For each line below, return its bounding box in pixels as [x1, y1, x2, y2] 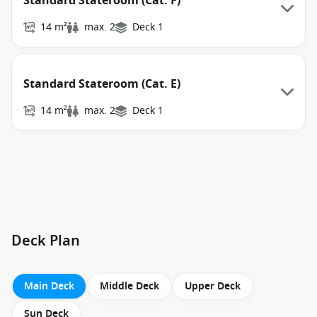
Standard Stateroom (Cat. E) [23, 76, 180, 93]
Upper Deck [185, 279, 241, 294]
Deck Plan [11, 231, 80, 251]
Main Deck [24, 279, 74, 294]
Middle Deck [100, 279, 159, 294]
